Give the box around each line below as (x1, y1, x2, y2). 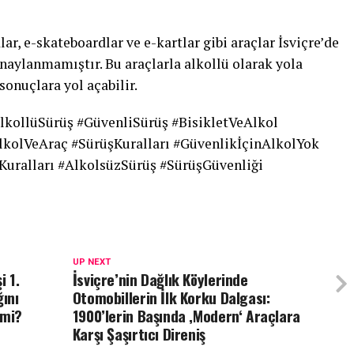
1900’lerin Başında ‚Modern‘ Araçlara (72, 304, 300, 327)
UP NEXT (72, 257, 111, 267)
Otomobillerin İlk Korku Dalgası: (72, 286, 270, 309)
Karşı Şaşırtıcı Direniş (72, 322, 205, 345)
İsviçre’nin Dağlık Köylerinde (72, 268, 248, 291)
